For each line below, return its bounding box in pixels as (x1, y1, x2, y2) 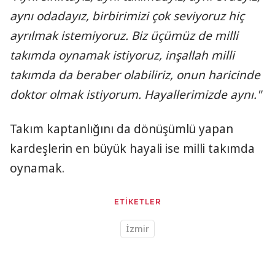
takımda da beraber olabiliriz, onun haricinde (10, 67, 260, 83)
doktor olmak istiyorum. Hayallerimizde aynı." (10, 87, 261, 103)
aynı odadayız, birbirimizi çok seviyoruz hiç (10, 8, 244, 24)
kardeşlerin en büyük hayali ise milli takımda (10, 141, 255, 157)
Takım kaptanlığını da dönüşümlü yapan (10, 121, 233, 137)
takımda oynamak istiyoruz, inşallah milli (10, 47, 234, 63)
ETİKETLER (114, 198, 161, 206)
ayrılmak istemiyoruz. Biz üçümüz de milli (10, 28, 238, 44)
